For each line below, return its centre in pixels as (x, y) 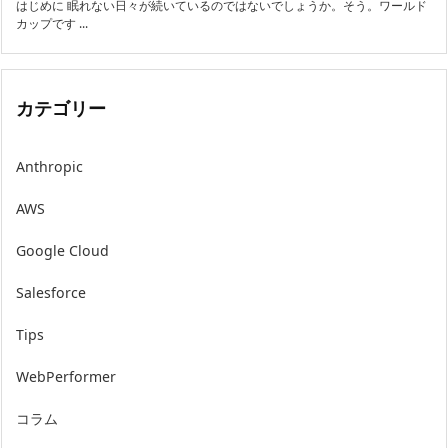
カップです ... (52, 24)
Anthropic (49, 166)
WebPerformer (66, 376)
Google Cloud (62, 250)
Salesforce (51, 292)
